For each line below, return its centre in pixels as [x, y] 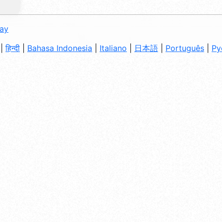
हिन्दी [13, 48]
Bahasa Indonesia [60, 48]
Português [185, 48]
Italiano [113, 48]
